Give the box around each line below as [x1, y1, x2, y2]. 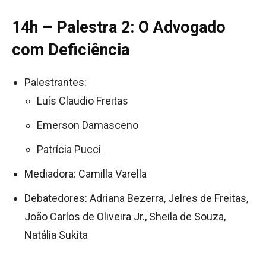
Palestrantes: [24, 75, 91, 88]
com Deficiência [12, 40, 129, 59]
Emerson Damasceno [37, 118, 143, 131]
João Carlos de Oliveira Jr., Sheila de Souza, [24, 210, 226, 223]
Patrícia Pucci [37, 142, 106, 156]
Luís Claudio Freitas [37, 94, 133, 107]
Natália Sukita [24, 228, 88, 241]
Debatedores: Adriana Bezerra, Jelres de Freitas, [24, 191, 248, 204]
